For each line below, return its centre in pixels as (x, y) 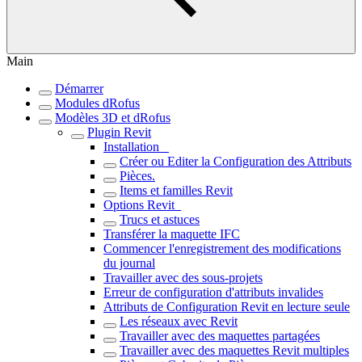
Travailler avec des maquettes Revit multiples (234, 350)
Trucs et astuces (160, 219)
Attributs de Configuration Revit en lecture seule (227, 307)
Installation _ (136, 147)
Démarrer (79, 88)
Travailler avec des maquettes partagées (220, 336)
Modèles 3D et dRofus (113, 118)
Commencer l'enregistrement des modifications (222, 248)
